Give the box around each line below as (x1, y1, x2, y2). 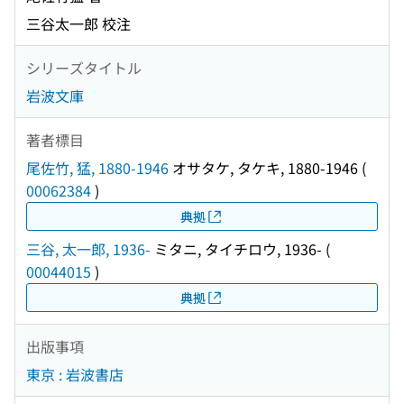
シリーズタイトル (26, 56, 142, 78)
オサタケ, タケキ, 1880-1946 (169, 157, 358, 179)
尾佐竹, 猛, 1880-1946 (26, 157, 169, 179)
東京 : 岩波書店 (26, 363, 124, 386)
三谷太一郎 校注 (26, 13, 131, 35)
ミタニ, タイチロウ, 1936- (151, 238, 322, 261)
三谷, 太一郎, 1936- (26, 238, 151, 261)
